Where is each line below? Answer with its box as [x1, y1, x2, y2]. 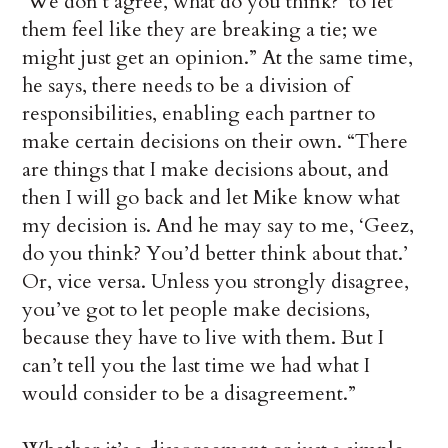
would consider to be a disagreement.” [22, 380, 357, 408]
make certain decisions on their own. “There [22, 128, 409, 156]
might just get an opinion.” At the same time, [22, 44, 414, 72]
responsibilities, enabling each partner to [22, 100, 376, 128]
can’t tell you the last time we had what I [22, 352, 371, 380]
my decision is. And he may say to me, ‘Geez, [22, 212, 415, 240]
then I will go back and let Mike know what [22, 184, 401, 212]
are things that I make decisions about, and [22, 156, 390, 184]
